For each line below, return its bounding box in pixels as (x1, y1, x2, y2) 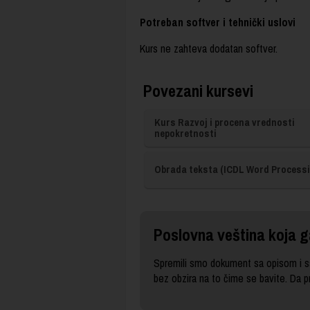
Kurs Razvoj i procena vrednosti (154, 115, 295, 129)
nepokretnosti (154, 126, 217, 140)
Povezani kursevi (143, 79, 253, 102)
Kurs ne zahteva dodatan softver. (140, 40, 277, 56)
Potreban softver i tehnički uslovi (140, 14, 295, 30)
